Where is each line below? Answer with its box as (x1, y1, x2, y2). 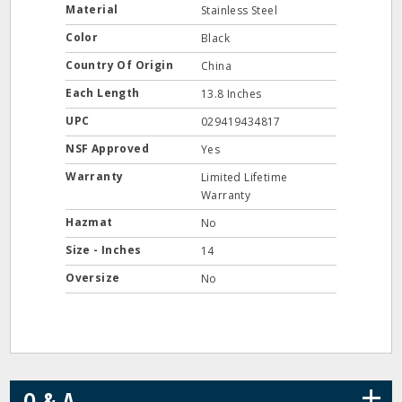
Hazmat (66, 214, 117, 230)
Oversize (66, 270, 123, 285)
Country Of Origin (66, 57, 177, 73)
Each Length (66, 85, 144, 100)
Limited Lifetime (201, 170, 288, 185)
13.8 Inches (201, 86, 262, 101)
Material (66, 2, 121, 17)
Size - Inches (66, 242, 144, 258)
